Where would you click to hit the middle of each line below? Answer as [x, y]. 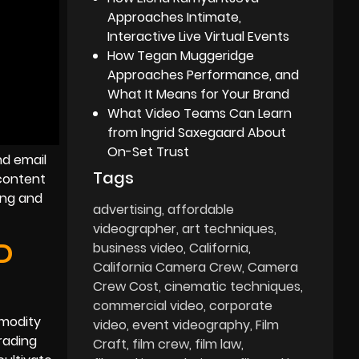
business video [139, 248]
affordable [201, 209]
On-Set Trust [149, 151]
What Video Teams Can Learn [200, 113]
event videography [192, 325]
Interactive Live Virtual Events [199, 36]
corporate [241, 305]
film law [218, 344]
